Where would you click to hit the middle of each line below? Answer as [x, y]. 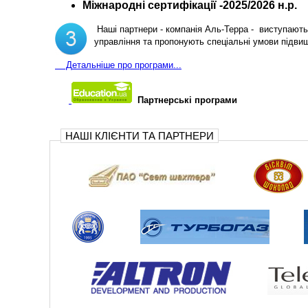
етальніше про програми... [127, 65]
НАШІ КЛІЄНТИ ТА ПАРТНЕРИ [140, 136]
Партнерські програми [187, 100]
